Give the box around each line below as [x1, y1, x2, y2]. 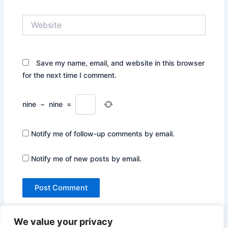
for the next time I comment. [22, 70, 117, 79]
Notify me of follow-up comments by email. [31, 129, 175, 138]
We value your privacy [14, 216, 113, 227]
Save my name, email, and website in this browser [36, 58, 205, 67]
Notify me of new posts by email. [31, 154, 142, 163]
